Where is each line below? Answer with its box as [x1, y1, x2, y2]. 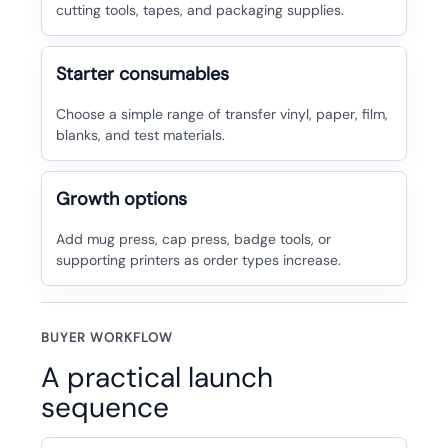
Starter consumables [55, 62, 229, 87]
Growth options [55, 187, 187, 212]
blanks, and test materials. [55, 126, 225, 145]
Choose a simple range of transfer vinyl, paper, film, [55, 105, 388, 124]
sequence [40, 389, 169, 427]
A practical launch [40, 359, 273, 397]
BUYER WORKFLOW [40, 329, 174, 347]
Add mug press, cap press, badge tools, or [55, 230, 331, 249]
